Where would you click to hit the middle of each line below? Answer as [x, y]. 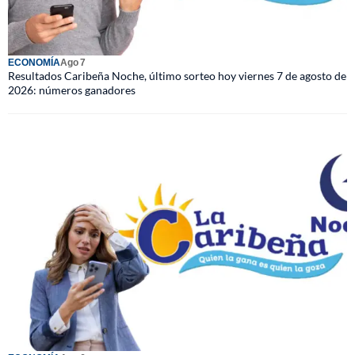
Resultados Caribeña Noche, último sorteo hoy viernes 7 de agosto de [177, 75]
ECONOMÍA [34, 62]
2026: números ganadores [72, 90]
